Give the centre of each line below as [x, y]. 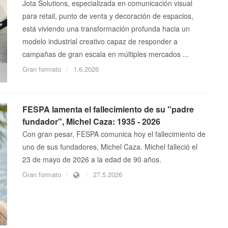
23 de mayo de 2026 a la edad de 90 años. [92, 160]
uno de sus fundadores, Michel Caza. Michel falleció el [110, 147]
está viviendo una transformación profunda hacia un [106, 29]
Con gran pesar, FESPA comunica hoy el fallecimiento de [114, 134]
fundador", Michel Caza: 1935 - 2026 [91, 122]
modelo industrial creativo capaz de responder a [100, 41]
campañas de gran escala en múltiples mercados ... [106, 54]
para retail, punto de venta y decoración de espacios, [108, 16]
